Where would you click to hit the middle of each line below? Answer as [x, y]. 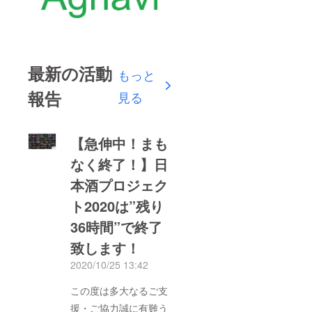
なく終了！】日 [119, 164]
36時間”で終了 [117, 226]
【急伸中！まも [119, 143]
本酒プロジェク [119, 185]
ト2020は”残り [117, 205]
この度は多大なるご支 [119, 290]
